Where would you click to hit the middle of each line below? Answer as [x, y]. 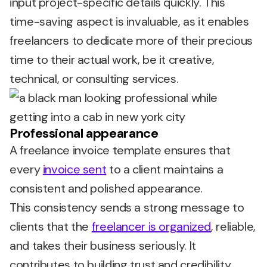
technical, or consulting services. [94, 79]
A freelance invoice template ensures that [120, 150]
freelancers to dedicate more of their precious [131, 41]
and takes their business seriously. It [103, 246]
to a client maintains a [165, 169]
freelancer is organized [151, 226]
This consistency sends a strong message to [127, 207]
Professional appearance [84, 133]
